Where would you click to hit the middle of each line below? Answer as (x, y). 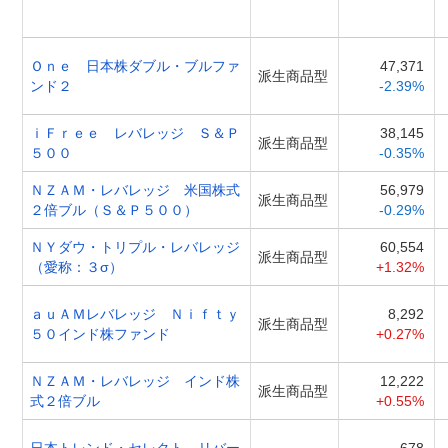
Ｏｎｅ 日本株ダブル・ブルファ (135, 65)
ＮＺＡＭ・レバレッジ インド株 (135, 380)
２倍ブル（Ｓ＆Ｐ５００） (114, 209)
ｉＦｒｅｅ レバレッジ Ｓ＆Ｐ (135, 132)
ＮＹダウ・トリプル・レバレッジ (135, 246)
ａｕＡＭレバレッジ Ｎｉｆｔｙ (135, 313)
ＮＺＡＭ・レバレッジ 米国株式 (135, 189)
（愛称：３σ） (76, 266)
